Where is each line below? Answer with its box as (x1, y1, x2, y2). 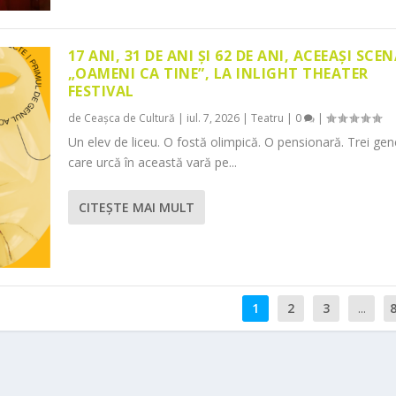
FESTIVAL (67, 80, 134, 101)
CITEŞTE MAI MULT (78, 198, 194, 216)
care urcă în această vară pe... (67, 153, 237, 171)
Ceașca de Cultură (83, 110, 175, 126)
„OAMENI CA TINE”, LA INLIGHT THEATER (67, 63, 369, 83)
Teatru (250, 110, 284, 126)
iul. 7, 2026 (186, 110, 240, 126)
